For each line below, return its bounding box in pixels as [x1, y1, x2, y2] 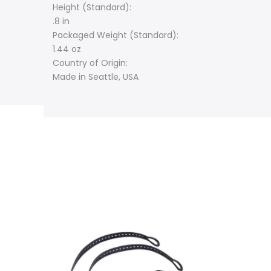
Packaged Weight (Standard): [53, 29, 178, 42]
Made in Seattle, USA [53, 71, 139, 83]
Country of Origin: [53, 57, 128, 70]
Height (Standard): [53, 1, 131, 14]
